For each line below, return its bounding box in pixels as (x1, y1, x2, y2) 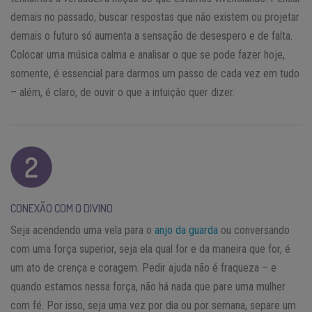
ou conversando (218, 223, 290, 237)
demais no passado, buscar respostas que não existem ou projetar (10, 10, 299, 24)
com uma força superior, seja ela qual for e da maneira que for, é (10, 242, 290, 256)
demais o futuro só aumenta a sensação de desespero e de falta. (10, 29, 292, 42)
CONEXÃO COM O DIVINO (10, 201, 113, 215)
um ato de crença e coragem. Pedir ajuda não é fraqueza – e (10, 260, 276, 274)
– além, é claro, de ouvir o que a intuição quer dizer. (10, 85, 235, 99)
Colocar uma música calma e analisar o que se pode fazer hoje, (10, 47, 285, 61)
